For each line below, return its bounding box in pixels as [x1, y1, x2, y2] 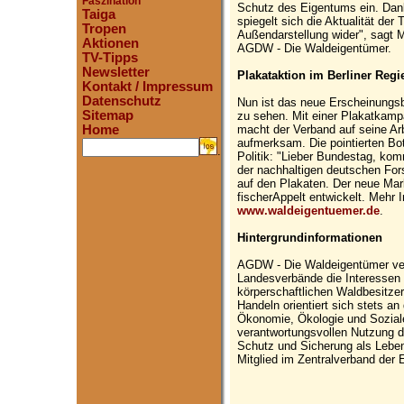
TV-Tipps [82, 50, 138, 65]
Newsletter [82, 65, 150, 79]
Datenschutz [82, 94, 161, 108]
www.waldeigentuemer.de [237, 203, 380, 217]
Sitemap [82, 108, 133, 123]
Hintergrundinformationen [237, 230, 382, 244]
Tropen [82, 22, 126, 36]
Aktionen [82, 36, 139, 50]
